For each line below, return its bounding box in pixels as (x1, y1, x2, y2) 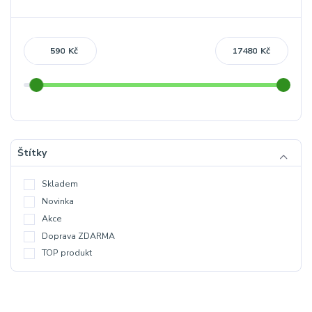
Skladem (42, 178, 78, 190)
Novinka (42, 196, 74, 208)
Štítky (17, 146, 47, 160)
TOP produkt (42, 247, 92, 259)
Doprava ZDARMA (42, 230, 115, 242)
